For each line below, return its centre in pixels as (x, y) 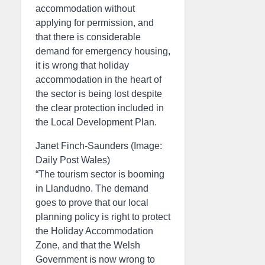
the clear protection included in (100, 108)
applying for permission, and (95, 23)
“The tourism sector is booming (100, 174)
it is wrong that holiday (82, 65)
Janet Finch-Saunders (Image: (99, 146)
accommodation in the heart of (98, 80)
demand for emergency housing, (103, 51)
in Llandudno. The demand (92, 188)
